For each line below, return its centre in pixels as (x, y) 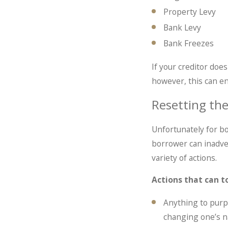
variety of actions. (184, 158)
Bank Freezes (189, 44)
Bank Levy (182, 28)
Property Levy (190, 12)
